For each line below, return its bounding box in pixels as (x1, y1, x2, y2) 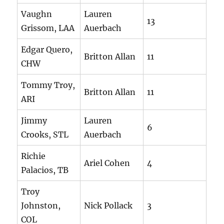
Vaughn (21, 9, 52, 19)
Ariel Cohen (84, 158, 130, 168)
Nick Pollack (84, 200, 133, 211)
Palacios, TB (21, 165, 69, 175)
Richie (21, 151, 46, 161)
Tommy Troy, (21, 80, 75, 90)
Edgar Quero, (21, 44, 73, 55)
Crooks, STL (21, 129, 69, 140)
